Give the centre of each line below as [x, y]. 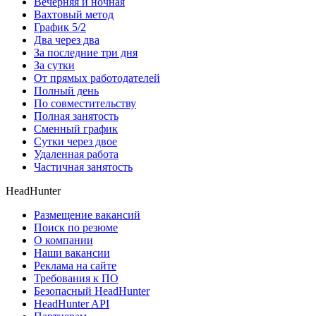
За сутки [54, 65]
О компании [63, 240]
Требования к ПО [76, 278]
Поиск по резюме [76, 227]
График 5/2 [60, 27]
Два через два [67, 39]
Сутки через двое [75, 141]
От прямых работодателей [97, 78]
